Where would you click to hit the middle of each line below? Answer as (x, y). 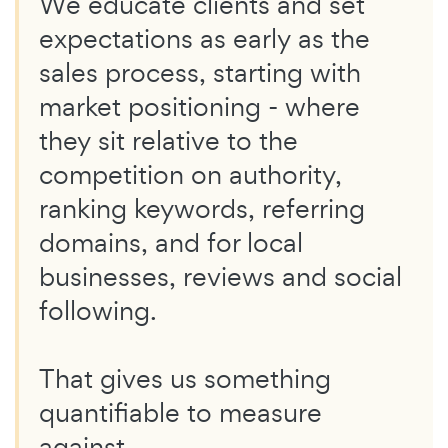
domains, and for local (171, 243)
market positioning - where (199, 107)
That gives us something (185, 379)
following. (98, 311)
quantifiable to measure (180, 413)
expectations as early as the (204, 39)
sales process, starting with (200, 73)
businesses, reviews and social (220, 277)
